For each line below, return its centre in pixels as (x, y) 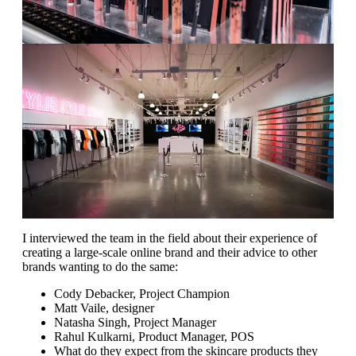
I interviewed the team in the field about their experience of (170, 238)
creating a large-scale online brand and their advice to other (170, 253)
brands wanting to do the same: (100, 267)
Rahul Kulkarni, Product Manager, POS (154, 337)
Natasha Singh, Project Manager (135, 323)
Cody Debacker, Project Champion (142, 294)
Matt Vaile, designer (104, 308)
